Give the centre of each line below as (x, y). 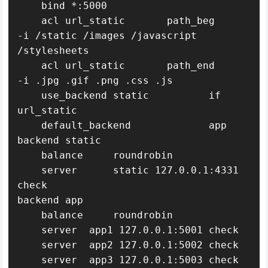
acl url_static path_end (30, 66)
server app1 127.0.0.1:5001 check (30, 230)
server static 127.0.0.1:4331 (30, 170)
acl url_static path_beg (30, 21)
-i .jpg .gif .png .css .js (95, 80)
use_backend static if (30, 95)
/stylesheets (54, 51)
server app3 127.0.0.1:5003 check (30, 260)
